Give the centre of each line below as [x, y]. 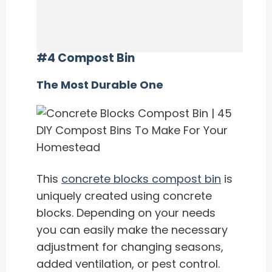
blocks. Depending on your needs [126, 213]
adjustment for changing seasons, [130, 247]
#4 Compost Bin [86, 58]
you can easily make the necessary [132, 230]
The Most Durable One [100, 85]
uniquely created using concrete [124, 196]
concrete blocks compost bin [141, 179]
